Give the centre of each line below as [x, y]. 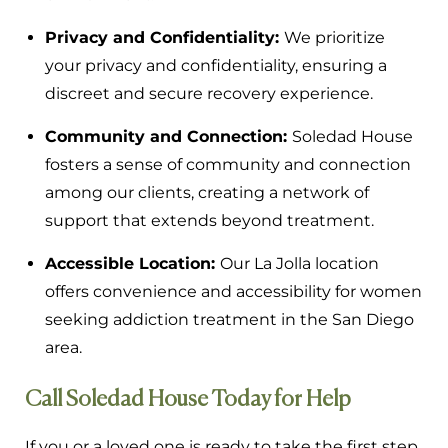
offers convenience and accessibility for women [233, 291]
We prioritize [334, 37]
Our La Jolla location [299, 263]
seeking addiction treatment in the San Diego [229, 319]
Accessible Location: [132, 263]
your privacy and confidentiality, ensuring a [216, 65]
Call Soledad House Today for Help [188, 399]
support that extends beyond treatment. [209, 220]
